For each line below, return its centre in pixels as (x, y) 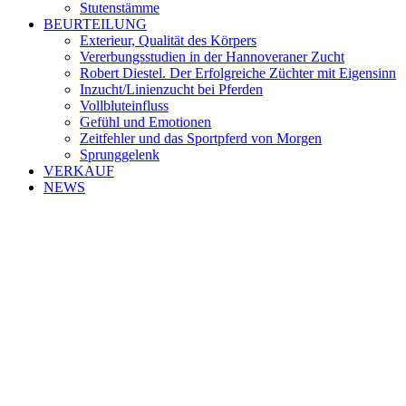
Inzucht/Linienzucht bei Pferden (171, 89)
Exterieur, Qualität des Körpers (168, 40)
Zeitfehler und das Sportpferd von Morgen (201, 138)
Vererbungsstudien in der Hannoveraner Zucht (212, 57)
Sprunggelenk (120, 155)
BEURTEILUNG (95, 24)
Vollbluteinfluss (124, 106)
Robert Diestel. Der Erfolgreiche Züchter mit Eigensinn (238, 73)
